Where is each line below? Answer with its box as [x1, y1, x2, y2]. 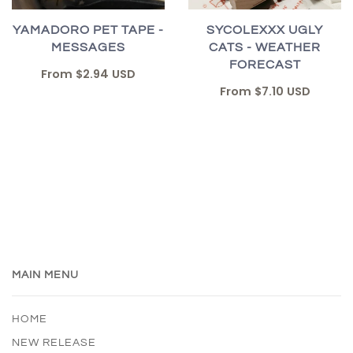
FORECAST [229, 58, 301, 72]
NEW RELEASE [12, 337, 96, 349]
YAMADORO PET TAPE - [13, 24, 164, 37]
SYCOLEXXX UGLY [206, 24, 323, 37]
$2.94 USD [76, 66, 136, 83]
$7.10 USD [254, 84, 310, 100]
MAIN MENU [12, 269, 79, 281]
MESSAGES [51, 41, 125, 54]
